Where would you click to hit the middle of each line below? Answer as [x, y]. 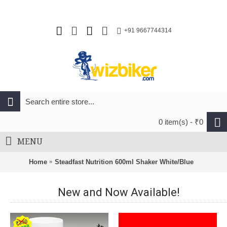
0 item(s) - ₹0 [181, 122]
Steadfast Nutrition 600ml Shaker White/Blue [124, 162]
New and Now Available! [119, 192]
